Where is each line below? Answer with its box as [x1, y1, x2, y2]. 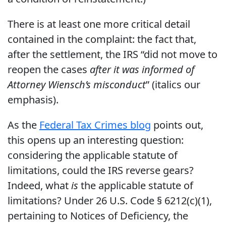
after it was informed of [90, 63, 194, 77]
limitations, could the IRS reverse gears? [8, 163, 194, 178]
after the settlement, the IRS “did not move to [8, 47, 217, 62]
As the [8, 118, 39, 132]
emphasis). [8, 93, 59, 107]
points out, [151, 118, 203, 132]
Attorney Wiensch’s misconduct [8, 78, 146, 92]
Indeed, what [8, 179, 71, 193]
